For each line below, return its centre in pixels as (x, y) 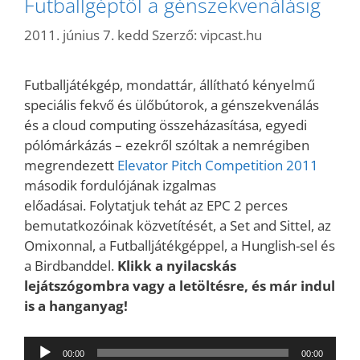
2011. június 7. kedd (86, 35)
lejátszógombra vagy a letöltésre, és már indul (180, 286)
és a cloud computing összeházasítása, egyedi (166, 125)
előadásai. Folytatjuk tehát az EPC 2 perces (156, 205)
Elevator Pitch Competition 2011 (218, 165)
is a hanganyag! (76, 306)
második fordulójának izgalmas (120, 185)
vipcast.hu (231, 35)
